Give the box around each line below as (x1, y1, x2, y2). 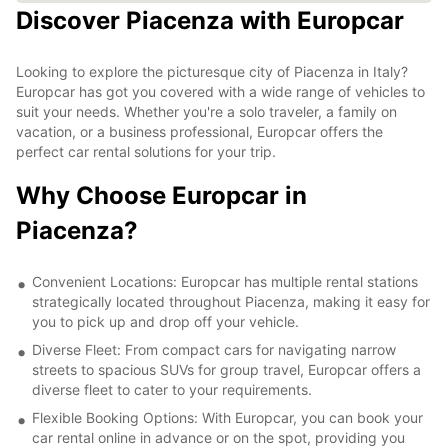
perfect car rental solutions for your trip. (16, 142, 276, 160)
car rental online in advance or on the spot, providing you (32, 428, 405, 446)
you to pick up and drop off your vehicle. (32, 312, 299, 330)
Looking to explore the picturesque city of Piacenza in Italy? (16, 62, 408, 80)
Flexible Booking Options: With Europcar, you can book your (32, 408, 423, 426)
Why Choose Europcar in (16, 180, 307, 210)
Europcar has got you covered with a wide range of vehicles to (16, 82, 425, 100)
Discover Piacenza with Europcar (16, 5, 404, 35)
